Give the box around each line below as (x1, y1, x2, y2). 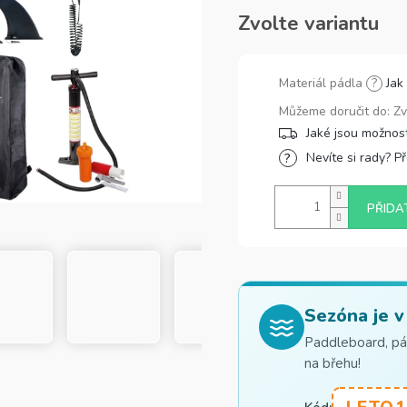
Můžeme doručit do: (278, 103, 390, 120)
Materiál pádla (278, 74, 366, 92)
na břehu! (303, 354, 361, 372)
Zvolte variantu (237, 10, 379, 37)
